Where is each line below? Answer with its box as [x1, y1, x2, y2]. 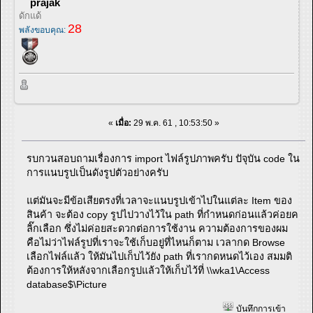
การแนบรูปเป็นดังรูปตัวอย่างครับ [27, 166, 169, 178]
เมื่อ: [115, 117, 131, 128]
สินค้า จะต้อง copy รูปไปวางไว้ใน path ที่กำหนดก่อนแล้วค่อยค [27, 208, 299, 220]
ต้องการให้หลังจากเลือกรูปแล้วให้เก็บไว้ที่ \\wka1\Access [27, 264, 270, 276]
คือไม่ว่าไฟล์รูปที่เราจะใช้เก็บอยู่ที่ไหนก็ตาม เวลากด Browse [27, 236, 286, 248]
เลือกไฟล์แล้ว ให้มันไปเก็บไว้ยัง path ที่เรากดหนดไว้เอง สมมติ [27, 250, 293, 262]
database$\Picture [27, 278, 108, 290]
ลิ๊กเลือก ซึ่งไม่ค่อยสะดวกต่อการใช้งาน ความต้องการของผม [27, 222, 289, 234]
